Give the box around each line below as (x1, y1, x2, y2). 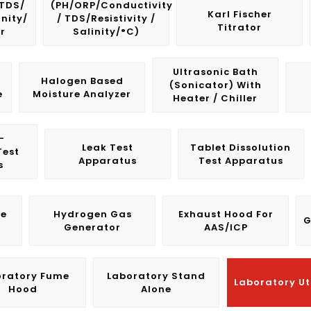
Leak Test (81, 141, 133, 154)
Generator (64, 221, 121, 234)
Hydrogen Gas (53, 208, 132, 221)
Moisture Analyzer (33, 87, 131, 101)
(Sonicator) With (169, 78, 262, 92)
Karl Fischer (207, 8, 272, 21)
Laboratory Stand (106, 269, 205, 283)
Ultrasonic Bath (172, 65, 258, 78)
